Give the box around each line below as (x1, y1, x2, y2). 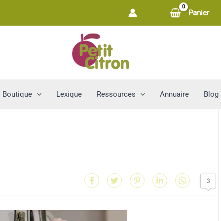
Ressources (97, 89, 136, 99)
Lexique (56, 89, 82, 99)
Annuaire (160, 89, 189, 99)
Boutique (2, 89, 32, 99)
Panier (188, 8, 209, 17)
